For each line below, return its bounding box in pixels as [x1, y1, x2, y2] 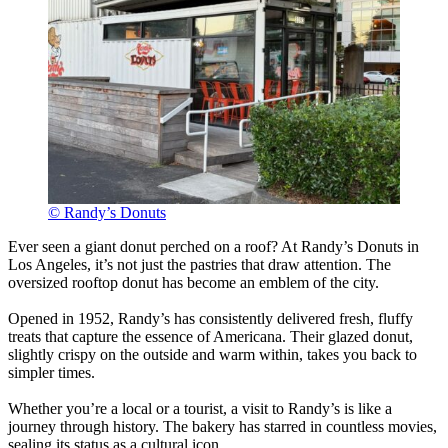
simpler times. [8, 363, 95, 381]
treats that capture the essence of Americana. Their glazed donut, [8, 327, 413, 345]
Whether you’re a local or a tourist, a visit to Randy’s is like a [8, 399, 392, 417]
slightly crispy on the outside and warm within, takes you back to [8, 345, 417, 363]
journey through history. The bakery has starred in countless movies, [8, 417, 437, 435]
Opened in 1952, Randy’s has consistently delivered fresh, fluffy [8, 309, 413, 327]
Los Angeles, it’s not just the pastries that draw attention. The [8, 255, 391, 273]
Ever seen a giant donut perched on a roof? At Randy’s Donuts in [8, 237, 419, 255]
